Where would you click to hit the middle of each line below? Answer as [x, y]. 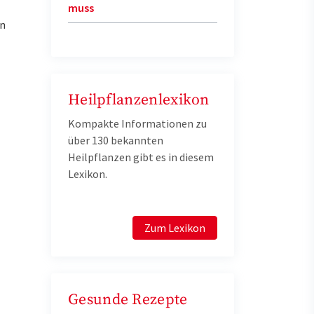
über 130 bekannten [116, 140]
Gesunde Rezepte [128, 300]
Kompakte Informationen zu [137, 123]
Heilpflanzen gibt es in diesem [141, 157]
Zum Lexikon [175, 228]
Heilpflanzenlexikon [139, 100]
